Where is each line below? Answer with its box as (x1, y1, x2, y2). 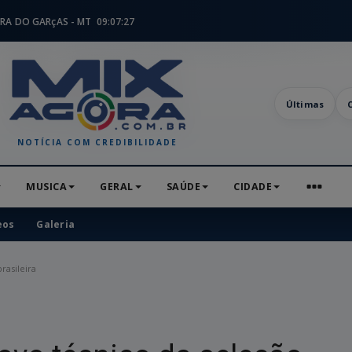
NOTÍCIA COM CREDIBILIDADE (17, 137, 178, 148)
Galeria (36, 217, 75, 231)
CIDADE (233, 179, 272, 193)
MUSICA (26, 179, 67, 193)
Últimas (285, 97, 324, 110)
